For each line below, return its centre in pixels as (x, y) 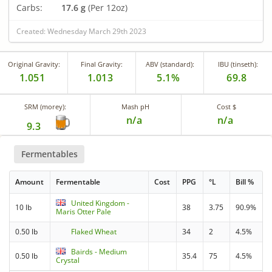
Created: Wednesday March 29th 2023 (81, 31)
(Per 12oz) (107, 7)
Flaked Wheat (94, 232)
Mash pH (136, 106)
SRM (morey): (45, 106)
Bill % (245, 182)
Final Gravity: (102, 64)
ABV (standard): (170, 64)
